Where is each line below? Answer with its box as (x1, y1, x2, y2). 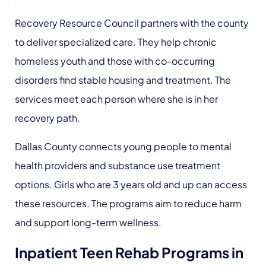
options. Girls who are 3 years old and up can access (15, 178, 247, 191)
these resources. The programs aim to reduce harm (15, 197, 242, 210)
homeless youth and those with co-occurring (15, 55, 215, 67)
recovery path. (15, 112, 80, 124)
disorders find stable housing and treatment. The (15, 74, 231, 86)
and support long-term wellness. (15, 216, 161, 229)
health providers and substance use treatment (15, 159, 220, 172)
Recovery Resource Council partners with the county (15, 17, 249, 29)
